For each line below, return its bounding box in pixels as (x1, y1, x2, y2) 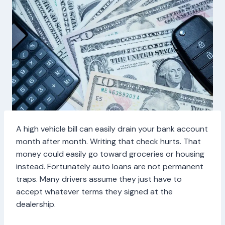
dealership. (16, 199, 58, 210)
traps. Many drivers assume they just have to (16, 174, 182, 185)
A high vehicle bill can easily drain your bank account (16, 124, 208, 135)
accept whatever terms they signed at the (16, 186, 173, 197)
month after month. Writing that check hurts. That (16, 136, 201, 147)
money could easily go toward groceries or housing (16, 149, 204, 160)
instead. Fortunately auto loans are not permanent (16, 161, 203, 172)
